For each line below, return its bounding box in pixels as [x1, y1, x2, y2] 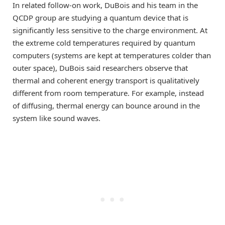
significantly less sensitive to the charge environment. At [13, 25, 207, 35]
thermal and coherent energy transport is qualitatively [13, 75, 199, 85]
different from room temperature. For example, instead [13, 87, 204, 98]
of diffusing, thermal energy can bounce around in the [13, 100, 200, 110]
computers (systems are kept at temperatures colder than [13, 50, 211, 60]
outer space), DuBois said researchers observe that [13, 62, 188, 73]
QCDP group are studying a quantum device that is [13, 12, 188, 23]
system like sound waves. [13, 113, 100, 123]
